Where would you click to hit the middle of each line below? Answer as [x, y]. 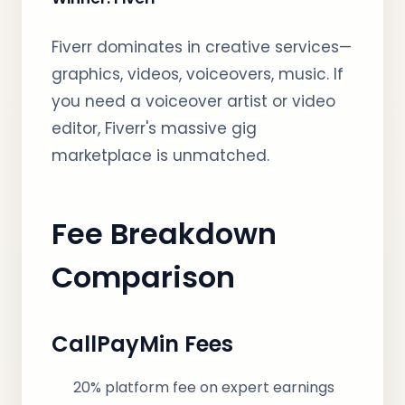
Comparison [143, 277]
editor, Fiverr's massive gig [154, 128]
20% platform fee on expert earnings [204, 387]
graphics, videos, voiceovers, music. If [198, 74]
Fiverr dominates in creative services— [202, 47]
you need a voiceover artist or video [193, 101]
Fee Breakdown [164, 234]
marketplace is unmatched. [160, 155]
